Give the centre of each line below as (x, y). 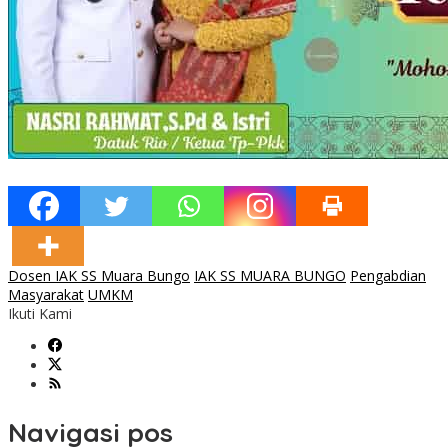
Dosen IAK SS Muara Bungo (99, 276)
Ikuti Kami (40, 314)
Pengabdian (388, 276)
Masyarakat (46, 295)
